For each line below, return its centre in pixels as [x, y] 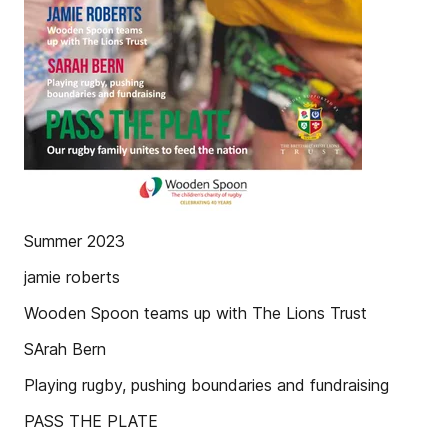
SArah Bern [65, 349]
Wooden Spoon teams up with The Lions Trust [195, 313]
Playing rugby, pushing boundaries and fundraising [206, 385]
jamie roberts [72, 277]
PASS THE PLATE [91, 421]
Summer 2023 [74, 241]
